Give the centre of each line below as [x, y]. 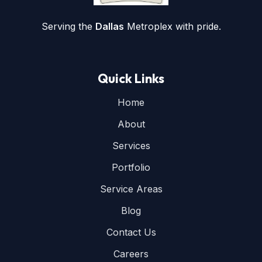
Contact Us [131, 232]
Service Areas [131, 189]
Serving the [68, 26]
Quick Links [131, 78]
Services [131, 145]
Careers [131, 254]
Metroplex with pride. [172, 26]
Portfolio [131, 167]
